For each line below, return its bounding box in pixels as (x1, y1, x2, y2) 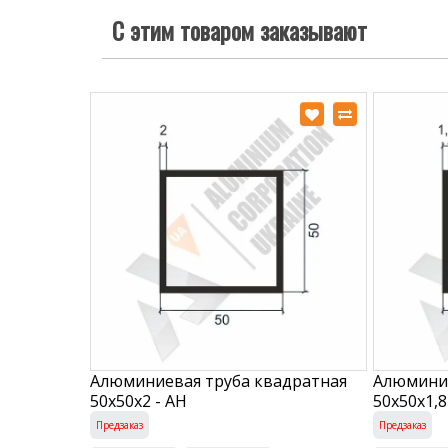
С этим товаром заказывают (112, 12, 367, 48)
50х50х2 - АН (90, 389, 187, 412)
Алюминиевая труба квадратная (90, 369, 347, 392)
